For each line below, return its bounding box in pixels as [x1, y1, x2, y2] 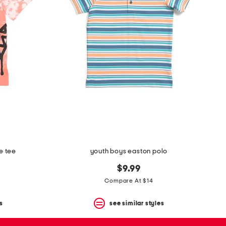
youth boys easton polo [90, 148, 168, 155]
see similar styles [109, 200, 164, 206]
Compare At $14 [104, 178, 153, 184]
